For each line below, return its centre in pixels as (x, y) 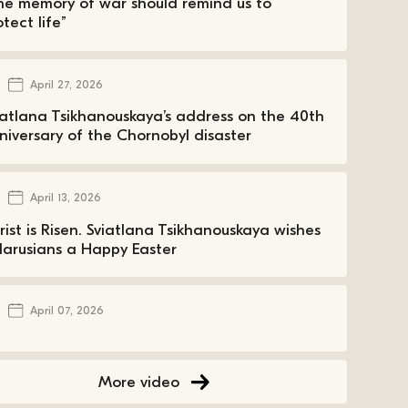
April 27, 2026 (66, 85)
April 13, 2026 (65, 198)
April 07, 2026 (66, 311)
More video (138, 382)
